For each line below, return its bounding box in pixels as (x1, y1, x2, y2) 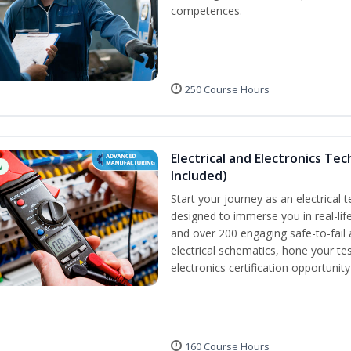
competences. (171, 3, 242, 18)
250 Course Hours (185, 82, 270, 96)
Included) (171, 167, 227, 184)
